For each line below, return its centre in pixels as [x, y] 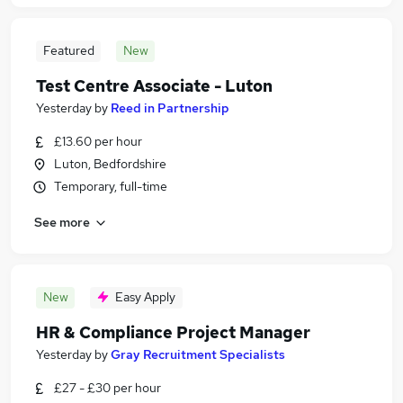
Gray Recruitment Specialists [198, 354]
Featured [68, 50]
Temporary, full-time [111, 186]
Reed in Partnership [170, 108]
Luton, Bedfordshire [110, 164]
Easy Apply [145, 297]
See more [62, 222]
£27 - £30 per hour [107, 388]
